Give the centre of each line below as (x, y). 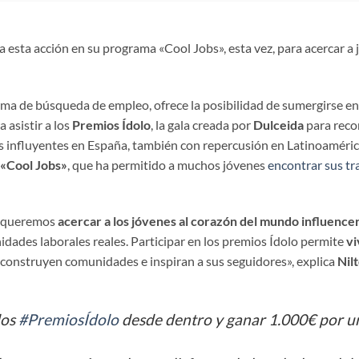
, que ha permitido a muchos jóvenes (167, 164)
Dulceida (278, 124)
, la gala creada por (202, 124)
